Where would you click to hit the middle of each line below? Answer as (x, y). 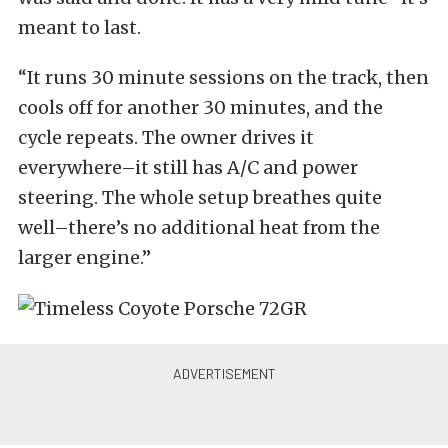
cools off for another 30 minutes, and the (200, 107)
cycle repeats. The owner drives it (166, 137)
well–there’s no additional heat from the (199, 227)
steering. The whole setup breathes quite (200, 197)
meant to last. (79, 27)
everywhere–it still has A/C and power (188, 167)
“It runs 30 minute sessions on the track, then (223, 77)
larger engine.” (84, 257)
